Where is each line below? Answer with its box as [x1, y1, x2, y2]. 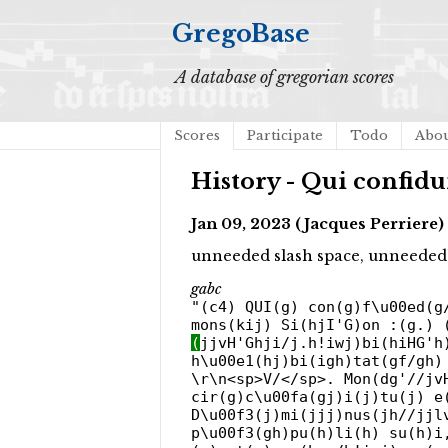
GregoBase [172, 19, 310, 48]
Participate [247, 127, 323, 144]
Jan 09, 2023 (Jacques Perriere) [191, 214, 444, 233]
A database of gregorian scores [175, 67, 394, 87]
